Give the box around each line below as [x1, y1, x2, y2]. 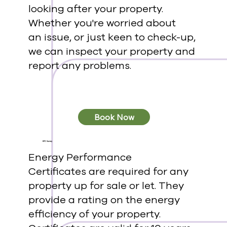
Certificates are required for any [28, 165, 188, 179]
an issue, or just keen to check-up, [28, 30, 196, 45]
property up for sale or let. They [28, 179, 184, 193]
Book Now [94, 112, 134, 123]
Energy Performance [28, 150, 132, 165]
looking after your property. [28, 2, 163, 16]
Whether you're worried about [28, 16, 176, 30]
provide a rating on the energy [28, 193, 180, 207]
